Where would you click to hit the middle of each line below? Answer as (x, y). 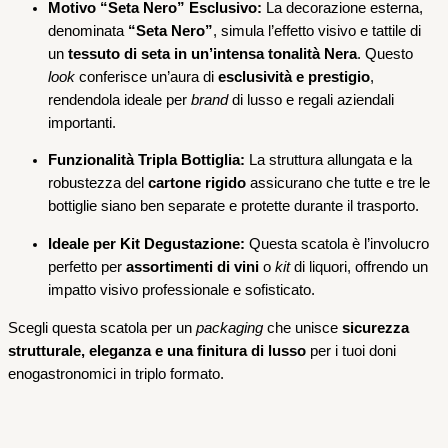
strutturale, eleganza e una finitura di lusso (157, 350)
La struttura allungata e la (328, 160)
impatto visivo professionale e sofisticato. (181, 290)
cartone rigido (197, 183)
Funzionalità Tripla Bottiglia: (146, 160)
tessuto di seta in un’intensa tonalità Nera (212, 53)
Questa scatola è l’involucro (337, 244)
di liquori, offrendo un (359, 267)
